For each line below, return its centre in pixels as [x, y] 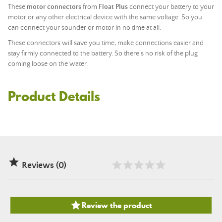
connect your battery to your [171, 7]
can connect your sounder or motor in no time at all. [84, 28]
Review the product [117, 205]
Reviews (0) [43, 166]
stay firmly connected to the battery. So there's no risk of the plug [103, 54]
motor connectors [54, 7]
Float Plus [113, 7]
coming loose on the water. [48, 64]
